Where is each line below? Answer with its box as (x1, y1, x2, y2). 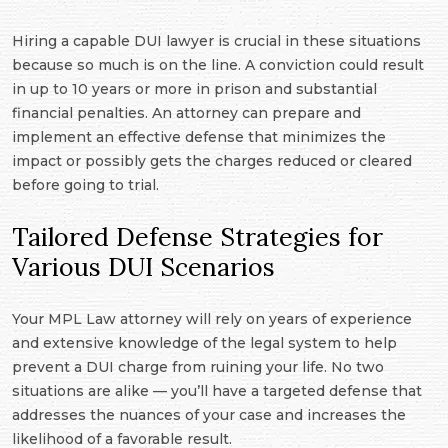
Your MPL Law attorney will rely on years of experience (12, 310, 412, 329)
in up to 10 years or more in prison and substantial (12, 80, 377, 99)
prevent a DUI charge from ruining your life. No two (12, 358, 384, 377)
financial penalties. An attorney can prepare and (12, 104, 361, 123)
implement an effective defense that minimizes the (12, 128, 386, 147)
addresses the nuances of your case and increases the (12, 406, 406, 425)
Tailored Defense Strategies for (12, 221, 383, 254)
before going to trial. (12, 176, 159, 195)
